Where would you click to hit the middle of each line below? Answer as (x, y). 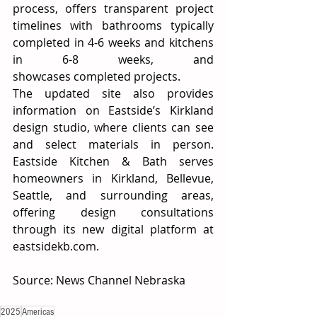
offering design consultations (113, 213)
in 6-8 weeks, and (113, 60)
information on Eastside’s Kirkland (113, 111)
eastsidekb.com (54, 247)
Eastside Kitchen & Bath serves (113, 162)
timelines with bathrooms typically (113, 26)
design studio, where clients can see (113, 128)
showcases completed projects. (98, 77)
